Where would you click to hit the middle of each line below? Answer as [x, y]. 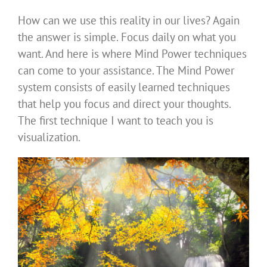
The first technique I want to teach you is [116, 121]
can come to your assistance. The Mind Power [126, 71]
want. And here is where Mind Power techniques [132, 54]
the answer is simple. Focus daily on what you [127, 37]
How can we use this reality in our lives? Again [129, 21]
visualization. [49, 137]
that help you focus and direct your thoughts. [124, 104]
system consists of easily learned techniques [124, 87]
